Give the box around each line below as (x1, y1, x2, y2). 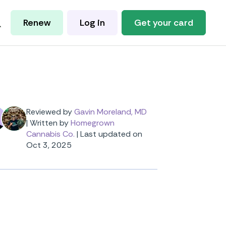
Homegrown (71, 118, 115, 128)
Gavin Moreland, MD (74, 106, 147, 117)
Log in (80, 17, 105, 29)
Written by (30, 118, 69, 128)
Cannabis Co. (26, 129, 75, 139)
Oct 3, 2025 (26, 140, 72, 150)
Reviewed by (26, 106, 72, 117)
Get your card (134, 17, 193, 29)
